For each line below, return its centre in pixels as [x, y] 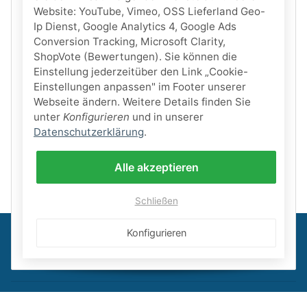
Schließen [156, 201]
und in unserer [167, 116]
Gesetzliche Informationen [67, 298]
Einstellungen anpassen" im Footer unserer [140, 86]
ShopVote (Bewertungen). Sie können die [135, 56]
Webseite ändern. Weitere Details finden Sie [142, 101]
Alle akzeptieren [156, 167]
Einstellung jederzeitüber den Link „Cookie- [141, 71]
